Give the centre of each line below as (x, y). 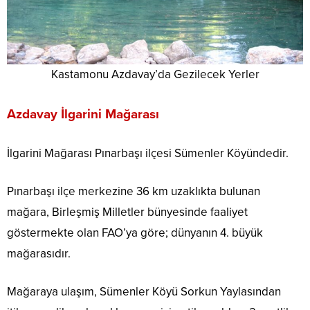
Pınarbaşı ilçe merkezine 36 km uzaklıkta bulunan (134, 191)
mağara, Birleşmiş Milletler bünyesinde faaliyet (127, 212)
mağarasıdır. (39, 253)
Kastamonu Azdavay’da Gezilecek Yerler (155, 74)
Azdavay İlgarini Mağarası (83, 114)
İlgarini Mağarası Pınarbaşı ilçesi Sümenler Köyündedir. (148, 153)
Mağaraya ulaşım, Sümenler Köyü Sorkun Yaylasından (144, 291)
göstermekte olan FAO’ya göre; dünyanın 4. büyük (135, 232)
